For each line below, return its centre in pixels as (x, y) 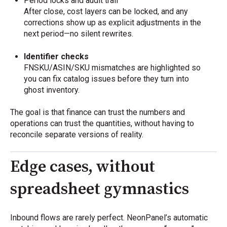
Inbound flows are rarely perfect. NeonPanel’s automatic (109, 217)
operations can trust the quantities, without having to (102, 123)
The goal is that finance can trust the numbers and (98, 112)
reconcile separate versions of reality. (77, 134)
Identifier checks (56, 56)
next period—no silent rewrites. (79, 34)
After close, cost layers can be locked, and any (106, 12)
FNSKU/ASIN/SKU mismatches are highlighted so (112, 67)
